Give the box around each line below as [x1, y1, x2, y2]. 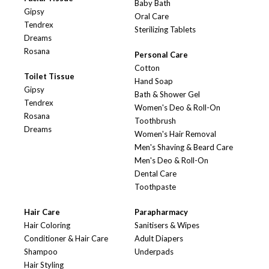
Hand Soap [134, 76, 173, 86]
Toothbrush [134, 116, 176, 126]
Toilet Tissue [24, 71, 74, 82]
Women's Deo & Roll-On [134, 103, 220, 113]
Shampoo [24, 247, 58, 257]
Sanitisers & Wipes [134, 220, 199, 231]
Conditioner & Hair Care [24, 234, 108, 244]
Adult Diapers [134, 234, 183, 244]
